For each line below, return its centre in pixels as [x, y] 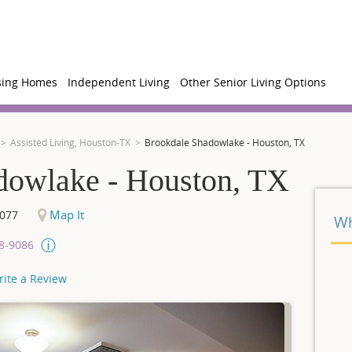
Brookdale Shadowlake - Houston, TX [225, 142]
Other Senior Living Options [253, 82]
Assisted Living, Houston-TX [70, 142]
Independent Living [119, 82]
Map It [65, 214]
